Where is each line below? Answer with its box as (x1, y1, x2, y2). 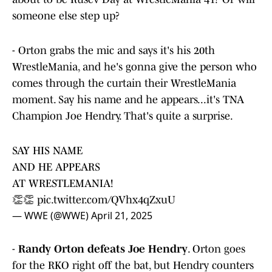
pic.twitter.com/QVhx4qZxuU (37, 194, 175, 206)
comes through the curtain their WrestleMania (12, 77, 236, 90)
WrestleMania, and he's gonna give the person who (12, 61, 257, 73)
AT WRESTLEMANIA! (12, 177, 113, 190)
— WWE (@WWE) (12, 209, 91, 223)
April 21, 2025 (91, 209, 152, 223)
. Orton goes (188, 243, 245, 256)
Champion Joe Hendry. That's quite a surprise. (12, 110, 233, 123)
